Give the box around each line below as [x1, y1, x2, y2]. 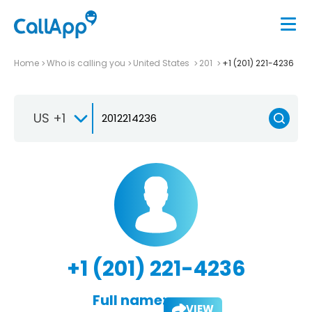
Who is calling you [47, 56, 125, 69]
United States [133, 56, 192, 69]
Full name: [92, 290, 166, 310]
